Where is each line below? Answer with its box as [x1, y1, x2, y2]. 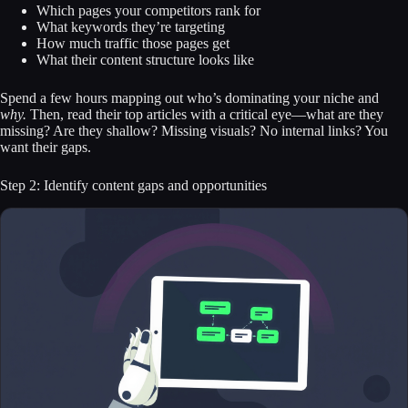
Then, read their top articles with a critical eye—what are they [26, 107, 383, 123]
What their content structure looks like [36, 52, 254, 68]
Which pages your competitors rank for [36, 3, 260, 19]
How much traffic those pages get [36, 36, 229, 52]
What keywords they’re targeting [36, 19, 225, 36]
